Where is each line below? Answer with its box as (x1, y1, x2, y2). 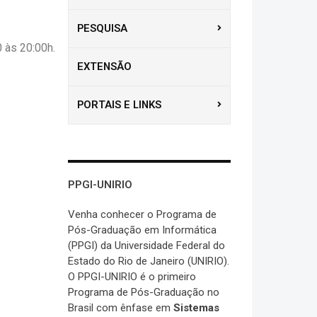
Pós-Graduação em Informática (68, 224, 217, 236)
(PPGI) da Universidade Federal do (68, 239, 225, 252)
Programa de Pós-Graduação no (68, 286, 219, 299)
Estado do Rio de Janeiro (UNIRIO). (68, 255, 229, 267)
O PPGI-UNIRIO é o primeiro (68, 270, 196, 283)
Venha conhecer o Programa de (68, 208, 217, 221)
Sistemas (173, 301, 219, 314)
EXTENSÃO (77, 60, 132, 73)
